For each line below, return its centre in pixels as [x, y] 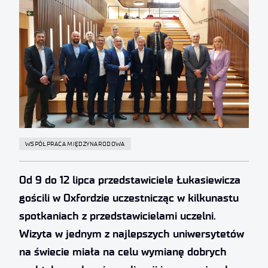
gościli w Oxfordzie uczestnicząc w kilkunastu [129, 198]
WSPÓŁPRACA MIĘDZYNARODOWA [75, 144]
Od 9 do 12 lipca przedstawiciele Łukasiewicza [130, 180]
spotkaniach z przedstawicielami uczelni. [118, 216]
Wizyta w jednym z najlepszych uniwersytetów [132, 234]
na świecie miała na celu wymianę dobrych [123, 252]
